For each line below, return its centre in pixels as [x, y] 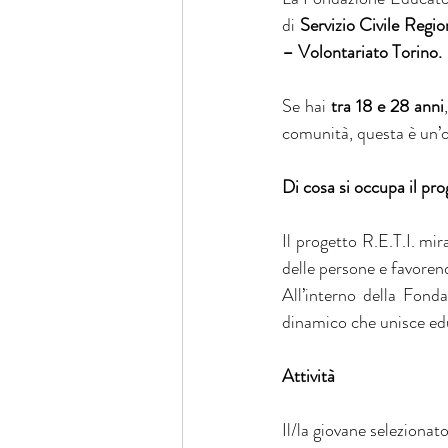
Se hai [306, 106]
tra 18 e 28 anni [387, 106]
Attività [308, 376]
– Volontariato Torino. [362, 52]
